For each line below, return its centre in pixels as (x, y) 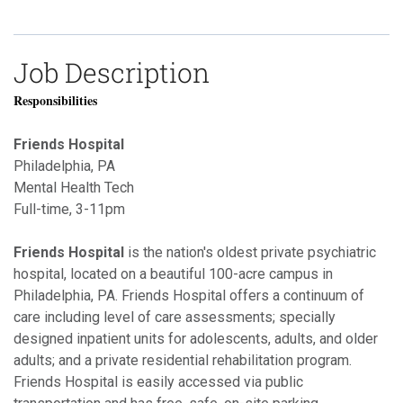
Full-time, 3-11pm (69, 209)
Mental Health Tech (74, 187)
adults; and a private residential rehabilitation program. (183, 360)
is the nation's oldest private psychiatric (250, 252)
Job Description (112, 72)
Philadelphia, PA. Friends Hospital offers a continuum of (189, 295)
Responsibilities (55, 100)
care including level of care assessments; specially (175, 317)
